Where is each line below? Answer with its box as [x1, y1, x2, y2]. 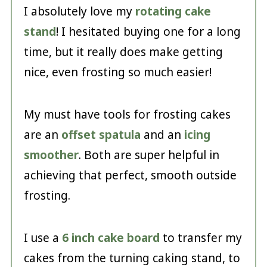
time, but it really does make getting [23, 44, 223, 60]
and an [140, 127, 184, 143]
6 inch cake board [61, 230, 160, 246]
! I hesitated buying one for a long [55, 24, 241, 40]
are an [23, 127, 61, 143]
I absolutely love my [23, 4, 135, 20]
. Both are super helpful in [78, 147, 219, 163]
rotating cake [135, 4, 211, 20]
